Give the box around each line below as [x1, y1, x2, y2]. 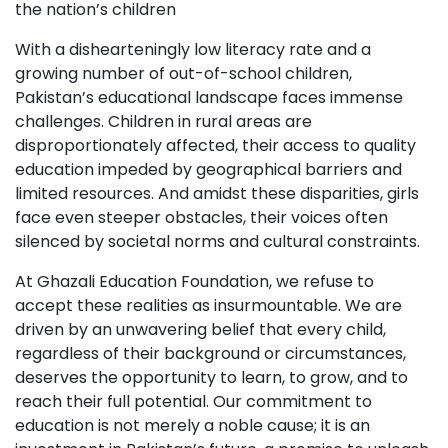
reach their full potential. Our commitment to [15, 389, 372, 413]
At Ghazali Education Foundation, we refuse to [15, 269, 374, 293]
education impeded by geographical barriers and [15, 157, 402, 181]
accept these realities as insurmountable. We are [15, 293, 402, 317]
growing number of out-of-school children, [15, 61, 352, 85]
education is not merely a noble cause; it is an [15, 413, 370, 437]
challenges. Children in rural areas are [15, 109, 312, 133]
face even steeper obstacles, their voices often [15, 205, 388, 229]
